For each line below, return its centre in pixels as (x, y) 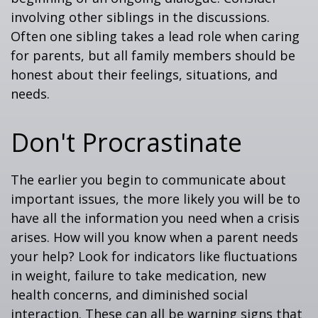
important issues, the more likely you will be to (155, 199)
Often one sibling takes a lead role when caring (155, 36)
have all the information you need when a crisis (155, 218)
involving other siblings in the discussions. (140, 17)
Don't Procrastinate (126, 142)
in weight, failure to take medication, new (138, 275)
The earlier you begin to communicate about (148, 180)
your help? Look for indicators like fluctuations (154, 256)
